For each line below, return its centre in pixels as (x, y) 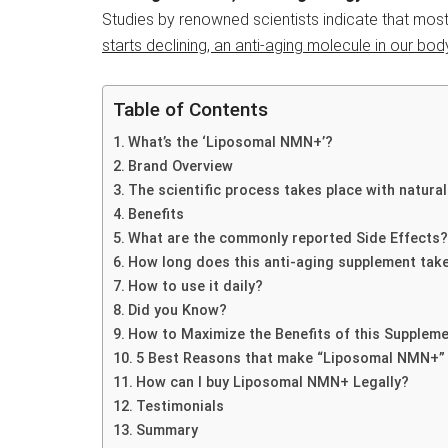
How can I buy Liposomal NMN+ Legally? (272, 382)
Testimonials (179, 406)
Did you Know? (177, 310)
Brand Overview (180, 166)
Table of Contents (190, 110)
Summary (172, 430)
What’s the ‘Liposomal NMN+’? (230, 142)
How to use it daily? (195, 286)
